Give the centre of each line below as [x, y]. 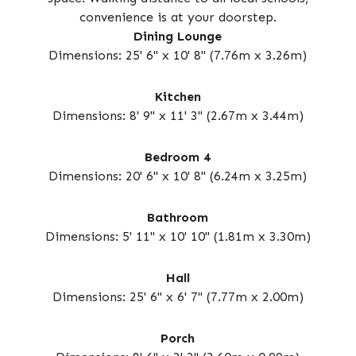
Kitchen [178, 97]
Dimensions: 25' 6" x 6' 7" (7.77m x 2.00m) [178, 297]
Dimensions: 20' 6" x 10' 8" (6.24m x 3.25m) [178, 176]
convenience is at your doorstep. [178, 17]
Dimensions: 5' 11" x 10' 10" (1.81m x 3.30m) [178, 236]
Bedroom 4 [178, 157]
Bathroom [178, 217]
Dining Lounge [178, 36]
